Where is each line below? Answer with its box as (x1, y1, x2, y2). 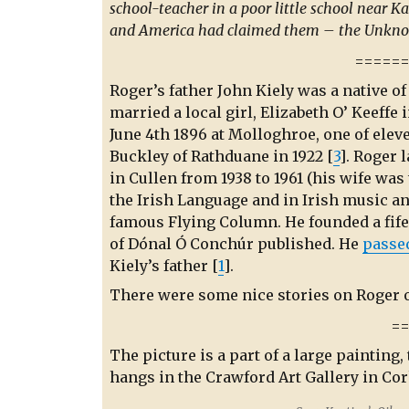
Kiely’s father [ (110, 256, 218, 275)
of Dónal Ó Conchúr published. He (110, 234, 362, 253)
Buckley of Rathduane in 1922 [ (110, 146, 333, 165)
